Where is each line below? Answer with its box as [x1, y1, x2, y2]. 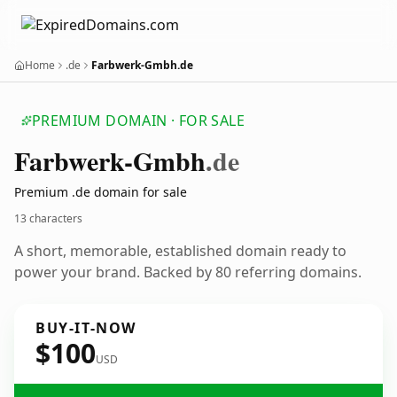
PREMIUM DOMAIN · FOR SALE [32, 111, 245, 130]
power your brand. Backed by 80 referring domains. [14, 262, 362, 282]
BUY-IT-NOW [35, 318, 136, 338]
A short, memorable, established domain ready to [14, 241, 346, 261]
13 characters [14, 211, 82, 226]
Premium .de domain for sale [14, 183, 187, 200]
